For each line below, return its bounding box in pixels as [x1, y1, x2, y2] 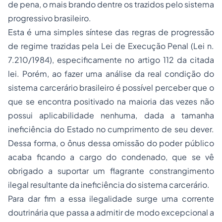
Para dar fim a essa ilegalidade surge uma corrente [8, 193, 214, 204]
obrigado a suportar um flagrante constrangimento [8, 166, 214, 176]
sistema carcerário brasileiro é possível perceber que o [8, 82, 214, 93]
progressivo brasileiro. [8, 13, 91, 23]
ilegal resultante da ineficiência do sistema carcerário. [8, 179, 210, 190]
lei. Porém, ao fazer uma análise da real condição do [8, 68, 214, 79]
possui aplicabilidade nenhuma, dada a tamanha [8, 110, 214, 120]
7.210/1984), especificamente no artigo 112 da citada [8, 55, 214, 65]
